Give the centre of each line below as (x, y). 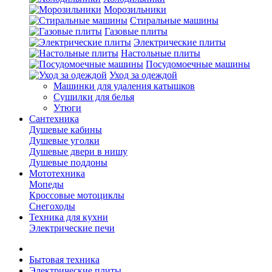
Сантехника (54, 119)
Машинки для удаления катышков (124, 86)
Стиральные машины (174, 20)
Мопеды (46, 184)
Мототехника (57, 173)
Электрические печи (72, 228)
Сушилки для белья (94, 97)
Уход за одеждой (143, 75)
